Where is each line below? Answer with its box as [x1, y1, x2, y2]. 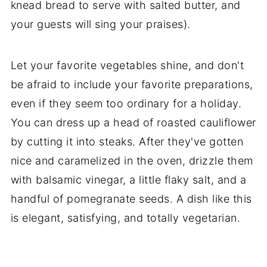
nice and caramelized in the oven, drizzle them [10, 154, 253, 167]
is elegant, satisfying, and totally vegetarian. [10, 212, 241, 225]
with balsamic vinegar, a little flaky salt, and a [10, 173, 247, 187]
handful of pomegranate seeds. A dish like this [10, 193, 252, 206]
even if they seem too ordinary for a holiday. [10, 97, 242, 110]
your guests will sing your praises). [10, 18, 191, 31]
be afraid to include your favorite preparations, [10, 78, 253, 91]
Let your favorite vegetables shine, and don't [10, 59, 244, 72]
